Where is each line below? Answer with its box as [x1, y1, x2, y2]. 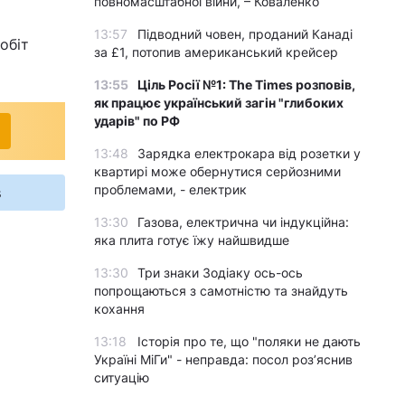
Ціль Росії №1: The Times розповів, [137, 77, 355, 92]
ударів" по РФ [94, 113, 180, 128]
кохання [94, 301, 145, 316]
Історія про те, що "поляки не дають [137, 334, 361, 349]
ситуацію [94, 370, 149, 385]
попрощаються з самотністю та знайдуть [94, 283, 348, 298]
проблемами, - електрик [94, 182, 247, 197]
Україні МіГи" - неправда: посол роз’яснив [94, 352, 353, 367]
